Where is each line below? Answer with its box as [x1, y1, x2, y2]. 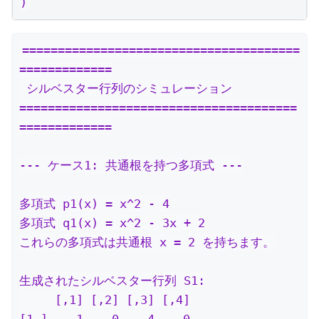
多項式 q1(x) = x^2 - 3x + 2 [19, 215, 205, 230]
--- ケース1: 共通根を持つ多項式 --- [19, 157, 243, 172]
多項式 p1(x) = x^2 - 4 [19, 196, 169, 211]
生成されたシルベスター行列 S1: [19, 273, 205, 288]
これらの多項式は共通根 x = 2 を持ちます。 [19, 234, 275, 249]
